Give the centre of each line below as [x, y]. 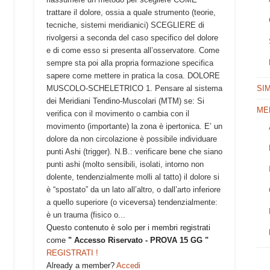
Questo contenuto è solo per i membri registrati [128, 227]
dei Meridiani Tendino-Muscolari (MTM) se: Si [125, 101]
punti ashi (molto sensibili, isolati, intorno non [125, 164]
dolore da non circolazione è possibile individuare [131, 139]
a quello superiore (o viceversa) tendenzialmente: [132, 202]
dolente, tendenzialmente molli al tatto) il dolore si [133, 177]
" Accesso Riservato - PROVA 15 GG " [138, 240]
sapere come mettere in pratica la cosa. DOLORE [133, 75]
